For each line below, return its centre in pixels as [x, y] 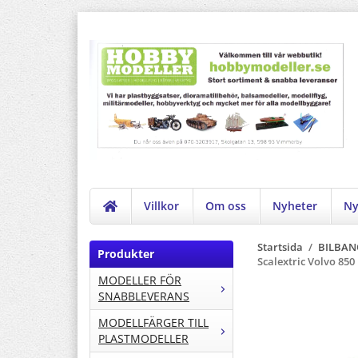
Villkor [162, 206]
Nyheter [295, 206]
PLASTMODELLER [143, 339]
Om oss [226, 206]
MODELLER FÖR [140, 280]
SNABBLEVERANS [144, 296]
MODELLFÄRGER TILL [153, 323]
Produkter [126, 254]
